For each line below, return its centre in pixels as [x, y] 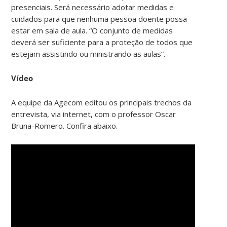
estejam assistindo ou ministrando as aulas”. [88, 53]
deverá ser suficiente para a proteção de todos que [102, 42]
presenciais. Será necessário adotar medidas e [93, 7]
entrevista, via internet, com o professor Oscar [94, 114]
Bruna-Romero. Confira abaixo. [65, 125]
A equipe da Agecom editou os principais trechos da [102, 102]
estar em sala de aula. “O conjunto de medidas [92, 30]
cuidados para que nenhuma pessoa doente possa [99, 18]
